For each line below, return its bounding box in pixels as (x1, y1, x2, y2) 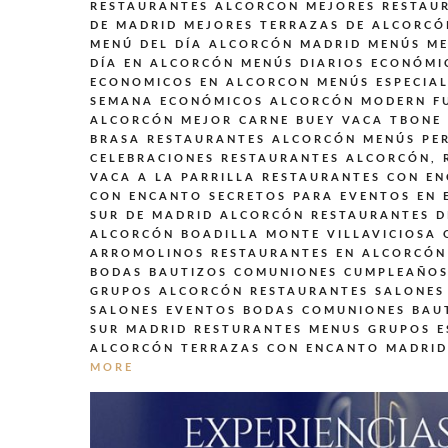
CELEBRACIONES (90, 152, 215, 164)
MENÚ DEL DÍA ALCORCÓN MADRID (90, 38, 362, 50)
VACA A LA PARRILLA (90, 171, 256, 183)
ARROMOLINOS (90, 247, 205, 259)
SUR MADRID (90, 323, 188, 335)
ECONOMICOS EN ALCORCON (90, 76, 311, 88)
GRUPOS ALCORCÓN (90, 285, 244, 297)
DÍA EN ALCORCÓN (90, 57, 235, 69)
